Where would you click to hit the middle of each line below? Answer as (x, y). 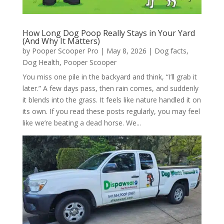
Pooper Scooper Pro (65, 50)
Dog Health (41, 62)
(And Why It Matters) (61, 41)
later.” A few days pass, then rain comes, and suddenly (110, 88)
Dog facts (170, 50)
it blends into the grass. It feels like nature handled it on (111, 99)
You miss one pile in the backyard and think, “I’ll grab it (109, 76)
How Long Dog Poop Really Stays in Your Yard (108, 33)
